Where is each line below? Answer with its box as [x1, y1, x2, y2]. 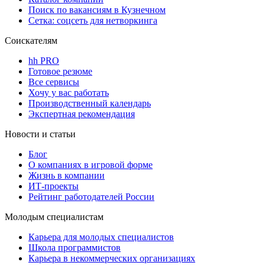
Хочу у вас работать [28, 88, 109, 98]
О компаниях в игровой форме [28, 160, 153, 170]
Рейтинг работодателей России [28, 192, 154, 202]
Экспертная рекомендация [28, 109, 135, 119]
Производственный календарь [28, 98, 151, 109]
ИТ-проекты [28, 181, 79, 192]
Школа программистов [28, 243, 121, 253]
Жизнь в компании [28, 170, 105, 181]
